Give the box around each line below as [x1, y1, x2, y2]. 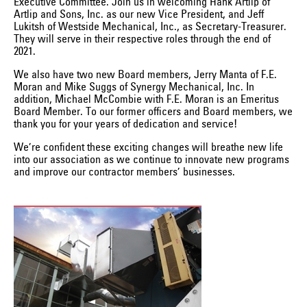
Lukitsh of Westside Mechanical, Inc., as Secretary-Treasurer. [14, 21, 286, 32]
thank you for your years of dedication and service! [14, 118, 237, 130]
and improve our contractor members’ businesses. [14, 166, 235, 177]
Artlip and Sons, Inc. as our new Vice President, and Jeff [14, 8, 264, 20]
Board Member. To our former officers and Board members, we [14, 106, 293, 117]
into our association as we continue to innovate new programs [14, 153, 289, 165]
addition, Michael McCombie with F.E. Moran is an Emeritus [14, 93, 279, 105]
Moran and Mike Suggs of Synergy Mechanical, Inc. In [14, 81, 254, 93]
